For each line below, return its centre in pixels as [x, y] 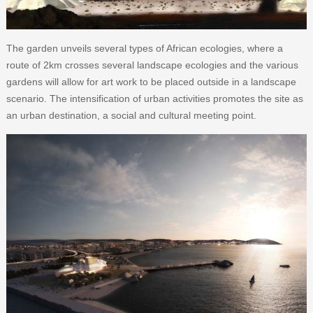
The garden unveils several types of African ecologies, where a [144, 48]
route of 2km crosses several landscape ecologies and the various [152, 65]
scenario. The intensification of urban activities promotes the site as [154, 98]
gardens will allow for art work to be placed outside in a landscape [151, 81]
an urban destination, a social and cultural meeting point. [131, 115]
